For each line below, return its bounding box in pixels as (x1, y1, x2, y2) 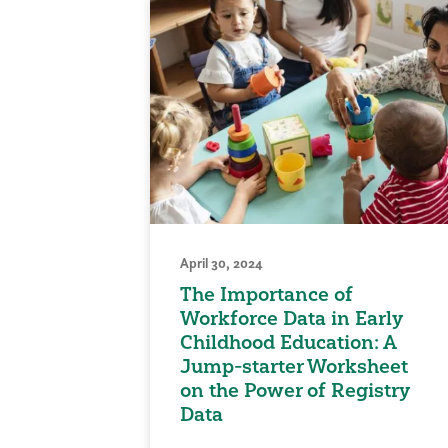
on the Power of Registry (179, 378, 410, 403)
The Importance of (179, 282, 353, 307)
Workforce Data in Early (179, 306, 403, 331)
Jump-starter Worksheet (179, 354, 408, 379)
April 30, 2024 (179, 254, 263, 273)
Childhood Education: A (179, 330, 396, 355)
